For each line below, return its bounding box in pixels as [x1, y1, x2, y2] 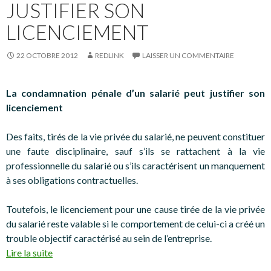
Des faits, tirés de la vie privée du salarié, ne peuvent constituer [6, 130, 265, 142]
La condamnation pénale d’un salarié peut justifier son [6, 87, 265, 99]
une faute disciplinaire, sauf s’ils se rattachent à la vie [6, 145, 265, 157]
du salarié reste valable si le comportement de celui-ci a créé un [6, 217, 265, 229]
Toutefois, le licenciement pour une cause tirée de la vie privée [6, 203, 265, 215]
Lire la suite [6, 246, 53, 258]
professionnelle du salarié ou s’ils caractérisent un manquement [6, 159, 265, 171]
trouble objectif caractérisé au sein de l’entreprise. [6, 232, 212, 244]
